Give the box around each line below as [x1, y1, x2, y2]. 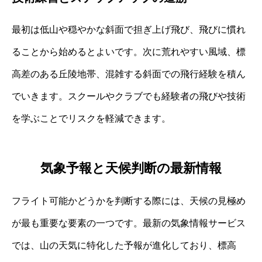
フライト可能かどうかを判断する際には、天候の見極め [12, 195, 246, 206]
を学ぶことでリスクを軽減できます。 [12, 113, 171, 124]
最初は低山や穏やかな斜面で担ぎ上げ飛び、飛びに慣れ [12, 25, 246, 35]
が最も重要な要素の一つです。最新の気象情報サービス [12, 218, 246, 228]
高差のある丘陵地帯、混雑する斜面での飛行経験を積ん [12, 69, 246, 80]
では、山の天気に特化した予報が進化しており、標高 [12, 240, 236, 250]
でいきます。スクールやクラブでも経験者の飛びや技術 [12, 91, 246, 102]
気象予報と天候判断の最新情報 [40, 160, 222, 175]
